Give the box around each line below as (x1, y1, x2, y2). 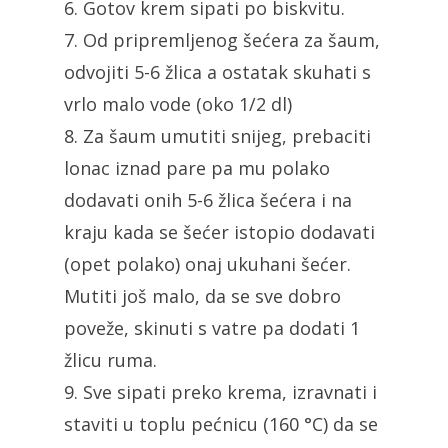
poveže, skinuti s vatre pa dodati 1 (64, 315, 360, 340)
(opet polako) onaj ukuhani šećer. (64, 251, 351, 276)
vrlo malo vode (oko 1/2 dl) (64, 91, 292, 116)
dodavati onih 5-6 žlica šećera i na (64, 187, 352, 212)
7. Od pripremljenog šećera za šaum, (64, 27, 380, 52)
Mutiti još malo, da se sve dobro (64, 283, 341, 308)
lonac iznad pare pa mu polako (64, 155, 330, 180)
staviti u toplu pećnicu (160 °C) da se (64, 411, 378, 436)
